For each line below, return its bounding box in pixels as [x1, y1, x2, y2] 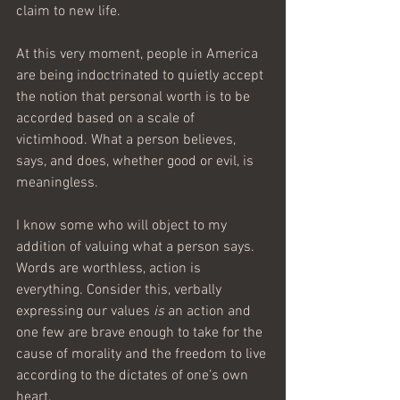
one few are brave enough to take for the [16, 324, 266, 342]
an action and [164, 303, 254, 321]
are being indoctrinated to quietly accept [16, 67, 267, 85]
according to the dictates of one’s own [16, 367, 252, 385]
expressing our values [16, 303, 154, 321]
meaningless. [16, 174, 98, 192]
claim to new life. [16, 3, 121, 21]
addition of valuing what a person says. [16, 238, 258, 256]
